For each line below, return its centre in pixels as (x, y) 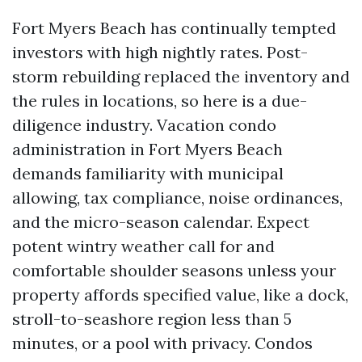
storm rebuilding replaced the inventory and (181, 76)
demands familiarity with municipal (148, 173)
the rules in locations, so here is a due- (160, 101)
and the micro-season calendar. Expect (161, 222)
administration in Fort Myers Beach (147, 149)
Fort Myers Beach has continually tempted (174, 28)
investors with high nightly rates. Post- (160, 52)
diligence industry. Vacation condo (144, 125)
